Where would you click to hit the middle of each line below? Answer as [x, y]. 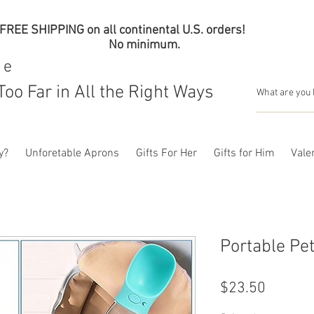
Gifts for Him [244, 153]
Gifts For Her [166, 153]
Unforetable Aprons [72, 153]
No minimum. [144, 46]
